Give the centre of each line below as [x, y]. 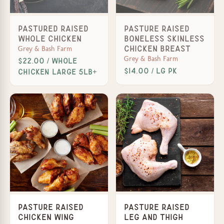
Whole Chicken [50, 38]
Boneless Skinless [164, 38]
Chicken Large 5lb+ [57, 72]
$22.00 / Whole [47, 61]
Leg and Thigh [153, 217]
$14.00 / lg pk [150, 71]
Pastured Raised [53, 28]
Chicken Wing [46, 217]
